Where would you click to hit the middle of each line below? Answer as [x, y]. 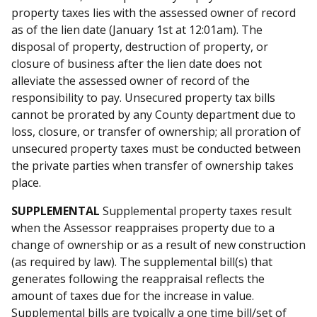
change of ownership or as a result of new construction [158, 244]
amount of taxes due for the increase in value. [133, 295]
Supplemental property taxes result [196, 211]
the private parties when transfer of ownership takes [152, 165]
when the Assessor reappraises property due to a [143, 227]
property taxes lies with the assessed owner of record [154, 12]
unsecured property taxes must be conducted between [156, 148]
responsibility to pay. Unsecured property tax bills [143, 97]
